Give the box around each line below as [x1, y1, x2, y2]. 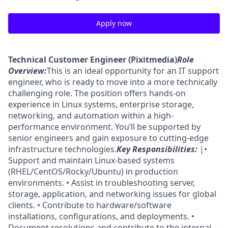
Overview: [8, 65, 47, 76]
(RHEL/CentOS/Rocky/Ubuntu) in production [8, 166, 178, 177]
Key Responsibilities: [117, 144, 197, 155]
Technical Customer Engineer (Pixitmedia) [8, 54, 177, 65]
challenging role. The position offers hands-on [8, 88, 186, 99]
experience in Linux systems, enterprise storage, [8, 99, 194, 110]
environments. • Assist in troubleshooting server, [8, 177, 195, 188]
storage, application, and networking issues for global [8, 188, 216, 199]
